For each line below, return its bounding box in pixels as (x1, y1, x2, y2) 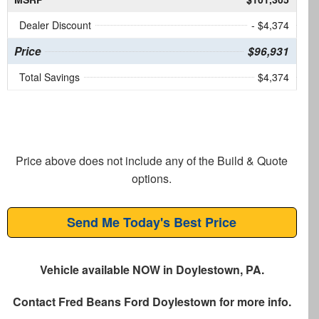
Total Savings (19, 70, 80, 85)
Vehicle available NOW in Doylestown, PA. (39, 261, 264, 278)
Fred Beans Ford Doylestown (58, 293, 216, 310)
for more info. (216, 293, 291, 310)
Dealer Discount (19, 18, 91, 33)
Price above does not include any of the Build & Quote (16, 152, 288, 169)
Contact (12, 293, 58, 310)
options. (132, 170, 172, 187)
